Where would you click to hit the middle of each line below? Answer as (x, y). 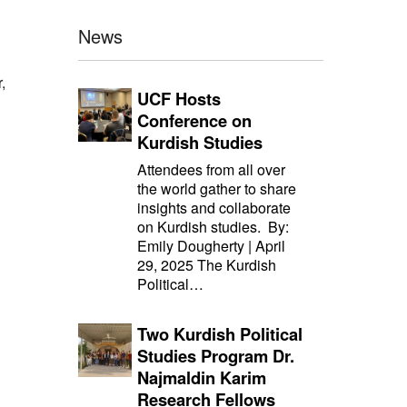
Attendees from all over (212, 170)
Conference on (195, 120)
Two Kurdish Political (220, 334)
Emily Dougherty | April (212, 246)
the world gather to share (217, 189)
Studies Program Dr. (216, 356)
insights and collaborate (214, 208)
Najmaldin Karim (202, 378)
